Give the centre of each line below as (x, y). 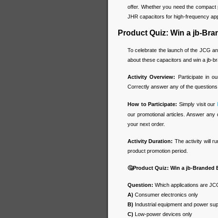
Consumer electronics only (166, 194)
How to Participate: (153, 104)
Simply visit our (197, 104)
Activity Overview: (152, 77)
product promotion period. (158, 151)
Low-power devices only (163, 214)
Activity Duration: (150, 141)
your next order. (146, 124)
